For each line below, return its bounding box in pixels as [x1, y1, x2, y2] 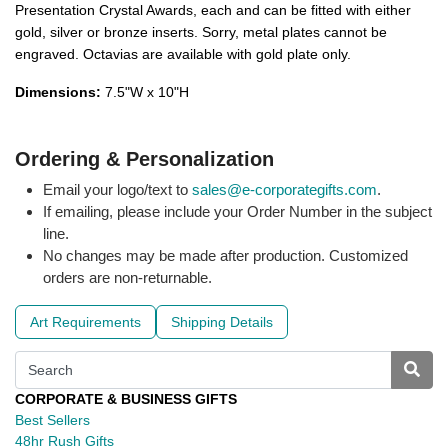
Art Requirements [30, 313, 141, 330]
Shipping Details [171, 313, 273, 330]
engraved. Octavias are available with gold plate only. [15, 45, 351, 62]
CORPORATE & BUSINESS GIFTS [15, 390, 237, 407]
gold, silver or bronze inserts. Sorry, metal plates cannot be [15, 23, 387, 40]
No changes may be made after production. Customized [43, 246, 408, 264]
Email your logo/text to [43, 180, 192, 198]
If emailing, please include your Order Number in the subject [43, 202, 432, 220]
